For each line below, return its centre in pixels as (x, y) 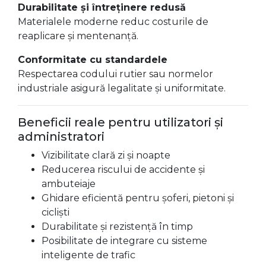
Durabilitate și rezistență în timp (117, 227)
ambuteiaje (69, 184)
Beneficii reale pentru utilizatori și (121, 122)
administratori (61, 137)
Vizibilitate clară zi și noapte (106, 155)
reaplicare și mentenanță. (78, 36)
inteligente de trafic (88, 255)
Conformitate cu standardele (93, 60)
